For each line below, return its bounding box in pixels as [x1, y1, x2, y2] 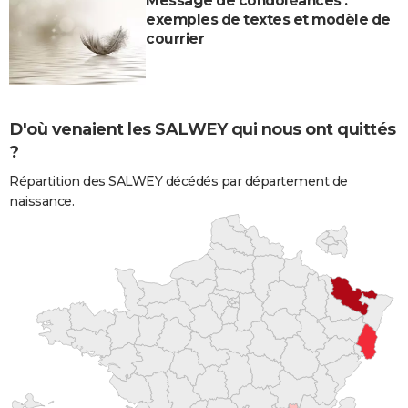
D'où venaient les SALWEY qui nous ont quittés [9, 118, 396, 139]
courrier [146, 29, 204, 47]
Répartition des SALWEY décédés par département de [9, 173, 348, 190]
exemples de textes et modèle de [146, 10, 391, 28]
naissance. [9, 193, 74, 210]
